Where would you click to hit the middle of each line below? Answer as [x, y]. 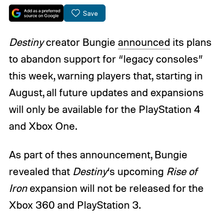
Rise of [182, 171]
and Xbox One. [43, 126]
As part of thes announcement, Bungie [98, 155]
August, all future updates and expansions [106, 92]
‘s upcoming [136, 171]
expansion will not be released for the [115, 188]
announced [144, 42]
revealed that [40, 171]
